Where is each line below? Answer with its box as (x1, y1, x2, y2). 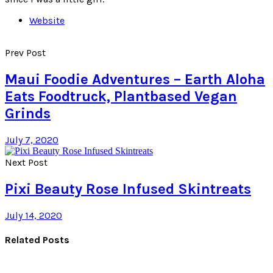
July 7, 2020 (5, 133, 58, 146)
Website (29, 15, 65, 27)
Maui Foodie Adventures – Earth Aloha (5, 70, 265, 88)
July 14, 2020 (5, 209, 62, 221)
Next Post (5, 156, 48, 168)
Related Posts (5, 233, 69, 246)
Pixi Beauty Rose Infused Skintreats (5, 180, 251, 197)
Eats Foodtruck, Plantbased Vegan (5, 87, 237, 105)
